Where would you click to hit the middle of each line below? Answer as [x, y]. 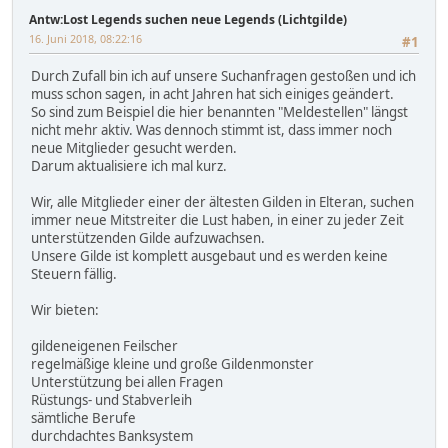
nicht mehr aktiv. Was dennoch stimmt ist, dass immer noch [211, 130]
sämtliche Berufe [83, 418]
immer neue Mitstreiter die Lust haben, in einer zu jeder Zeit [217, 220]
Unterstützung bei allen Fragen [127, 382]
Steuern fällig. [74, 274]
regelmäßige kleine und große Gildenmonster [172, 364]
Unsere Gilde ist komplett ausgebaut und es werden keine [209, 256]
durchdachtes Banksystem [112, 436]
